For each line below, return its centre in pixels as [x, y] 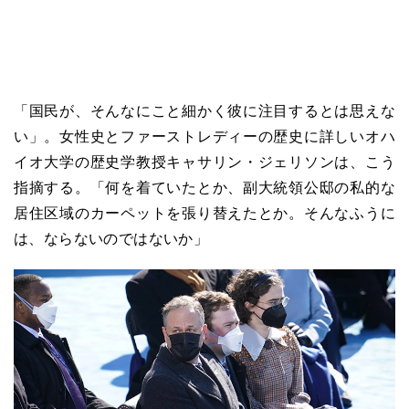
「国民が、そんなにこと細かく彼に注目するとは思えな [204, 110]
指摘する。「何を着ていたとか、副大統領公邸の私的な [204, 187]
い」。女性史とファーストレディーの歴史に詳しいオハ [204, 136]
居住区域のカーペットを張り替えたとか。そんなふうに [204, 213]
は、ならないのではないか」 [111, 238]
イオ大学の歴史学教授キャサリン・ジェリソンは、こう [204, 162]
